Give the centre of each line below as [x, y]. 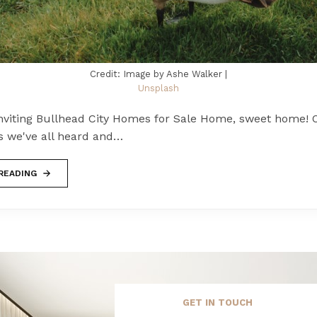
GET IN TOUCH [217, 303]
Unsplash [158, 88]
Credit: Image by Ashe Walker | [158, 74]
